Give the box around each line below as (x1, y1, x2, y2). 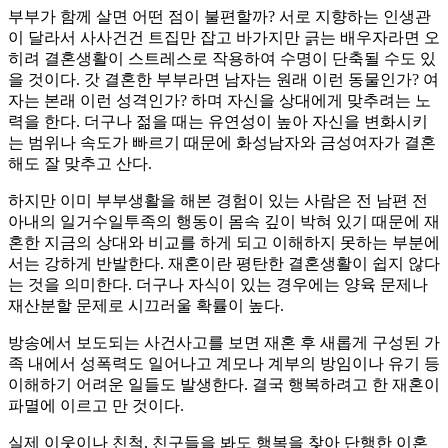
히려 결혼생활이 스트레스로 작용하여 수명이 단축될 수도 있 (8, 50, 436, 68)
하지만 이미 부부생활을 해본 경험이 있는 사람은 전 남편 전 (8, 192, 428, 210)
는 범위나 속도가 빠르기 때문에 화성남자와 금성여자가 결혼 (8, 134, 436, 152)
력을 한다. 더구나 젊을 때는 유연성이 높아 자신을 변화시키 (8, 113, 428, 131)
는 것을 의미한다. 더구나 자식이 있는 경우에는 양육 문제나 (8, 276, 428, 294)
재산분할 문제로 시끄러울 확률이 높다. (8, 297, 292, 315)
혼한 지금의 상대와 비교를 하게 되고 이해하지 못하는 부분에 (8, 234, 440, 252)
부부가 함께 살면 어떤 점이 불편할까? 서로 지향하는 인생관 (8, 8, 431, 26)
